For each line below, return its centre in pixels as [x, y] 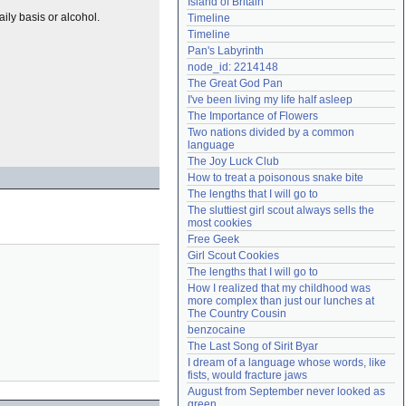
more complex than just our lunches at [281, 301]
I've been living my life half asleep [270, 100]
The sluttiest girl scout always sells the [281, 210]
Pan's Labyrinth [226, 51]
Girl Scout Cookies [233, 256]
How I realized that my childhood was [279, 288]
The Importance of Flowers [253, 116]
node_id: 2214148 [233, 67]
